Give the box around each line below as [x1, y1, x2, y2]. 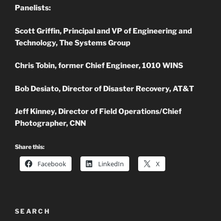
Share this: [15, 143, 44, 150]
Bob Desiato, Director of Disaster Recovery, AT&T [15, 84, 194, 93]
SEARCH [15, 207, 51, 215]
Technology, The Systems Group [15, 38, 130, 47]
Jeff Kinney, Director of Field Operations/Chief [15, 107, 182, 116]
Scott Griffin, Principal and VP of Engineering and [15, 26, 192, 36]
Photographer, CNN [15, 119, 86, 128]
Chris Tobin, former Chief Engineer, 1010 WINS [15, 61, 183, 70]
